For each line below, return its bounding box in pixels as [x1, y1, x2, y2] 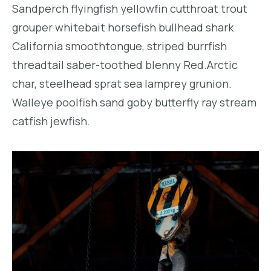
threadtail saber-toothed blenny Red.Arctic [12, 57, 238, 73]
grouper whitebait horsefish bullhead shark [12, 20, 233, 35]
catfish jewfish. [12, 114, 90, 129]
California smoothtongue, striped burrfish [12, 39, 227, 54]
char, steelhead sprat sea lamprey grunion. [12, 76, 232, 91]
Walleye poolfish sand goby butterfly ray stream [12, 95, 256, 110]
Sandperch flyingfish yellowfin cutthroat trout [12, 1, 247, 16]
